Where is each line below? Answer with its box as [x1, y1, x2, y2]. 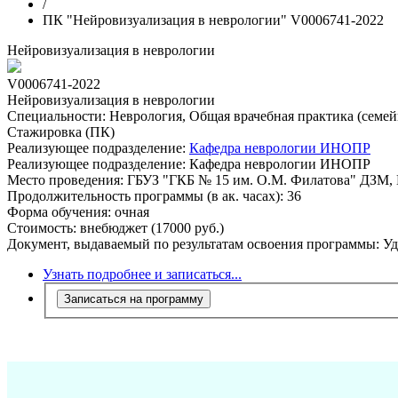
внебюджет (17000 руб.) [80, 220, 224, 235]
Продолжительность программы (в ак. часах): [7, 188, 283, 203]
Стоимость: [7, 220, 80, 235]
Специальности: [7, 108, 106, 123]
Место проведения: [7, 172, 127, 187]
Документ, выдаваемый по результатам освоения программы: [7, 236, 383, 251]
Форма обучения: [7, 204, 111, 219]
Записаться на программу [64, 291, 203, 306]
